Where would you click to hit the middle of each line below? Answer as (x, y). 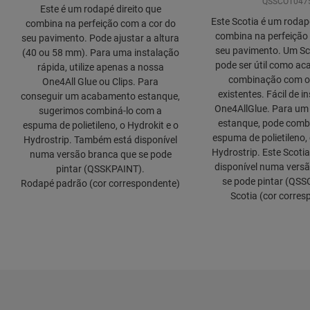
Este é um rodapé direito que (100, 9)
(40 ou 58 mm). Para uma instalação (100, 53)
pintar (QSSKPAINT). (100, 169)
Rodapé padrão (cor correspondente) (100, 184)
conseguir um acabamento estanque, (100, 97)
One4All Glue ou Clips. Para (100, 82)
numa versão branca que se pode (100, 155)
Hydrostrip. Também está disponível (100, 140)
